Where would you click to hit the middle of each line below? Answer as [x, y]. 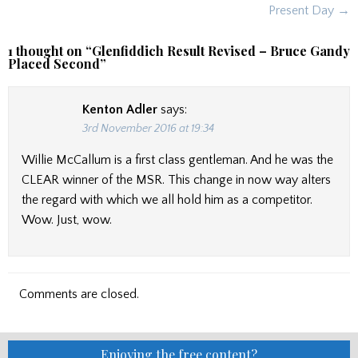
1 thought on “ [50, 51]
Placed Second [54, 64]
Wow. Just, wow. [67, 219]
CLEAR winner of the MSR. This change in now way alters [176, 179]
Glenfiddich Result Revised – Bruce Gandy [221, 51]
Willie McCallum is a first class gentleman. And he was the [177, 159]
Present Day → [309, 11]
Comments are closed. [79, 294]
